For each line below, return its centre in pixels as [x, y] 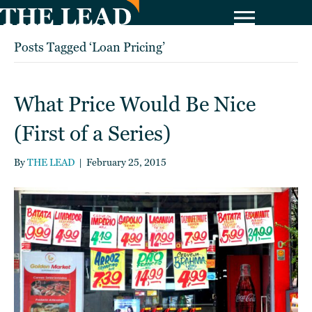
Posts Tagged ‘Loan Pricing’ [89, 47]
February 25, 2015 [126, 162]
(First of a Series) [92, 134]
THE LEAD [51, 162]
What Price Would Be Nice [135, 104]
